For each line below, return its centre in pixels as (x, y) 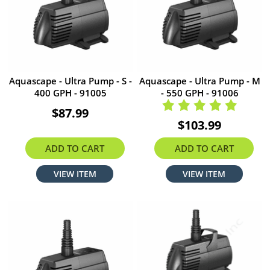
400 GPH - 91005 (70, 93)
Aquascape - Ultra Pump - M (199, 81)
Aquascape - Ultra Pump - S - (70, 81)
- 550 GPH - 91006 (199, 93)
